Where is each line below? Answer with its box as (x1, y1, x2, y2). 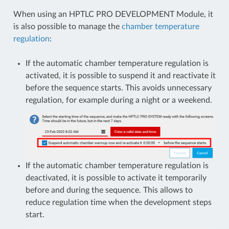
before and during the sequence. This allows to (25, 186, 193, 195)
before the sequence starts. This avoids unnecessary (25, 84, 212, 93)
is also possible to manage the (13, 22, 122, 31)
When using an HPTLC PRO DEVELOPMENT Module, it (13, 10, 213, 19)
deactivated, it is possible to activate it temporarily (25, 174, 207, 182)
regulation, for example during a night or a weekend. (25, 96, 212, 105)
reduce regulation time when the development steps (25, 198, 212, 207)
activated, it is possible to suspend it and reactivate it (25, 72, 216, 80)
